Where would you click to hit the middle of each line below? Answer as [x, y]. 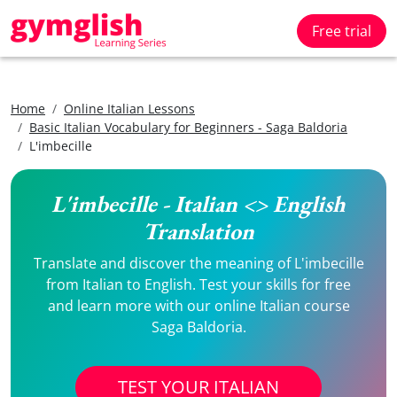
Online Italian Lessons [129, 109]
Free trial [342, 31]
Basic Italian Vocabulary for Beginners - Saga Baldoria [188, 127]
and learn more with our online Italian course [198, 306]
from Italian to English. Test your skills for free [198, 284]
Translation [198, 231]
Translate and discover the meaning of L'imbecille [198, 263]
